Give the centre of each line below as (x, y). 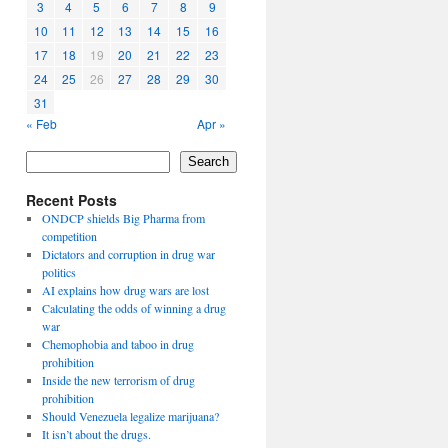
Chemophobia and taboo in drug (117, 343)
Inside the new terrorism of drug (118, 379)
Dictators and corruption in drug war (128, 253)
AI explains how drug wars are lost (125, 289)
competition (69, 235)
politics (58, 271)
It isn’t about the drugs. (96, 433)
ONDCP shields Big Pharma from (123, 217)
